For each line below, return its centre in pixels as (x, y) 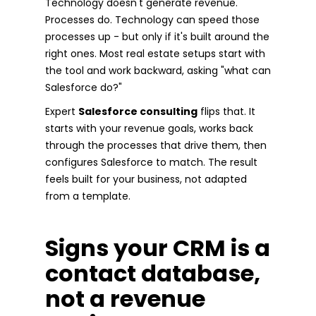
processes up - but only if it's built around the (157, 36)
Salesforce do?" (84, 87)
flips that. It (226, 111)
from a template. (88, 196)
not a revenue (125, 298)
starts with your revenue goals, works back (149, 128)
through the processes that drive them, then (156, 145)
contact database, (153, 273)
